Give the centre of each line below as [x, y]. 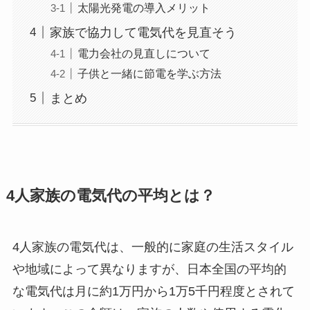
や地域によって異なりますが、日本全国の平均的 [149, 270]
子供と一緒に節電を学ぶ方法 [149, 73]
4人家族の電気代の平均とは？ [110, 196]
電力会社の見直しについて [144, 53]
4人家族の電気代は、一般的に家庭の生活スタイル [153, 247]
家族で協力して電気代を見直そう [143, 32]
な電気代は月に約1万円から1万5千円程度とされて [153, 292]
